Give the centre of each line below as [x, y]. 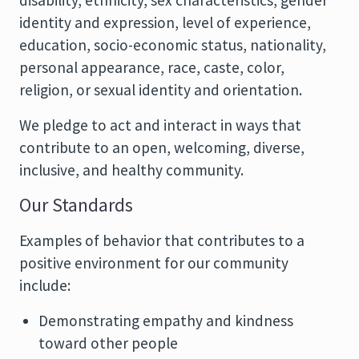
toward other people [108, 343]
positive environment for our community [154, 263]
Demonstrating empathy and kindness [166, 321]
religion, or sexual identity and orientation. [161, 90]
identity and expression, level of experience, [165, 22]
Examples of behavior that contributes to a [162, 240]
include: [45, 285]
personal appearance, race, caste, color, [152, 67]
